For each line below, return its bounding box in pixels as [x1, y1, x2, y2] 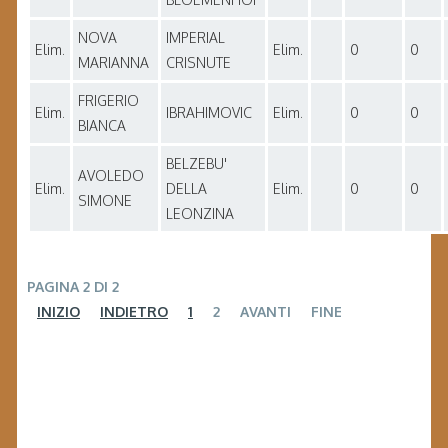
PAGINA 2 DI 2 [27, 278, 119, 296]
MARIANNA [78, 54, 149, 72]
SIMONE [78, 192, 132, 210]
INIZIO [37, 303, 80, 321]
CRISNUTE [166, 54, 231, 72]
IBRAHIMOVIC [166, 104, 252, 122]
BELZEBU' [166, 155, 227, 173]
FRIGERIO [78, 92, 139, 110]
